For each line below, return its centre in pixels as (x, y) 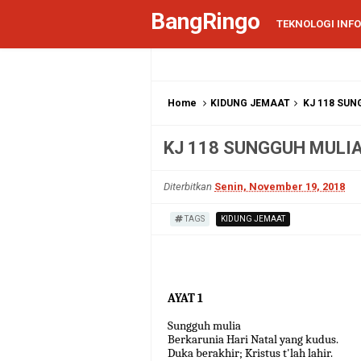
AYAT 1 (185, 298)
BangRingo (205, 21)
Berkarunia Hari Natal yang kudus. (253, 339)
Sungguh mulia (204, 326)
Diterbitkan (189, 187)
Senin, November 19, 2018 (280, 187)
